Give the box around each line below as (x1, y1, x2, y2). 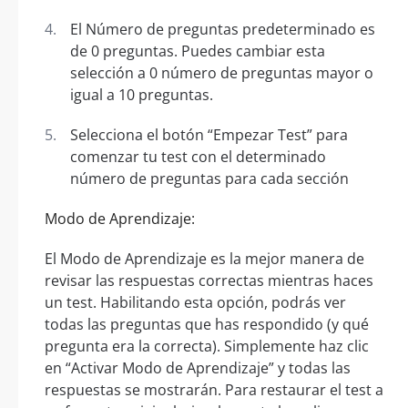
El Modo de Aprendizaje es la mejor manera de (45, 249, 364, 270)
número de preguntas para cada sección (70, 168, 349, 189)
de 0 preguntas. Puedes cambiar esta (70, 41, 325, 62)
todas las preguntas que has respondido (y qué (45, 314, 369, 335)
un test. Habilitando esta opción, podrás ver (45, 292, 346, 313)
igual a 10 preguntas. (70, 85, 213, 106)
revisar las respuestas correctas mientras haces (45, 270, 373, 291)
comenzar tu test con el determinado (70, 147, 326, 168)
